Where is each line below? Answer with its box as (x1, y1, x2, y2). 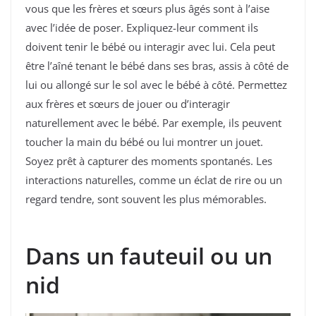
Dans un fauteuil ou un (25, 241, 272, 272)
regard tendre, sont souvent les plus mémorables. (25, 191, 267, 206)
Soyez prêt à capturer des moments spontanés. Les (25, 153, 272, 168)
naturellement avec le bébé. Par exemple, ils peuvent (25, 115, 281, 130)
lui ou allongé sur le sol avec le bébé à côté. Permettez (25, 77, 287, 92)
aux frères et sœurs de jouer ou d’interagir (25, 96, 230, 111)
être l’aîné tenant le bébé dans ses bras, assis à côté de (25, 58, 288, 73)
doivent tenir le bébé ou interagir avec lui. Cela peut (25, 39, 275, 54)
